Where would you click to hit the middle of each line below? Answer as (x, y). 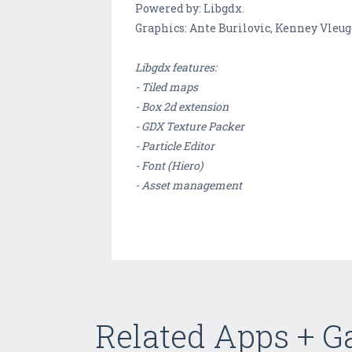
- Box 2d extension (182, 107)
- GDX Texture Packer (190, 126)
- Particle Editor (175, 146)
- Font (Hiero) (169, 166)
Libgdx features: (176, 68)
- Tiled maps (167, 87)
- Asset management (189, 185)
